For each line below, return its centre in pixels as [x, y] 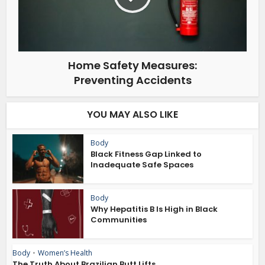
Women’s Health [65, 253]
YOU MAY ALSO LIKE [132, 115]
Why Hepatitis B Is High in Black [154, 209]
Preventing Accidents [132, 80]
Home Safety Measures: [132, 66]
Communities [119, 219]
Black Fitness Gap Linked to [146, 154]
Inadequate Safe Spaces [143, 165]
